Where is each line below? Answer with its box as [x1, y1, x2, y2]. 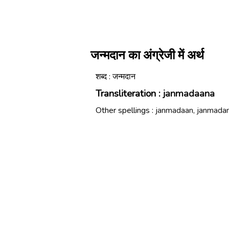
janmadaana [163, 87, 215, 100]
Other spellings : [96, 105, 155, 116]
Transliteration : [96, 87, 163, 100]
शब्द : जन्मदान [96, 71, 135, 82]
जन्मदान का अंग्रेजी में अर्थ [90, 47, 204, 63]
